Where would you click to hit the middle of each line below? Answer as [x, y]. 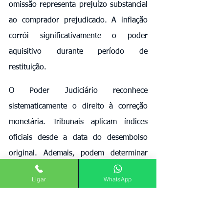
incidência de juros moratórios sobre [78, 169]
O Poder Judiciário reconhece [78, 91]
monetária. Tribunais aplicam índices [78, 122]
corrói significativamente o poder [78, 36]
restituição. [28, 67]
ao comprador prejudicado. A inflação [78, 20]
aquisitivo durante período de [78, 52]
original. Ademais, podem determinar [78, 153]
